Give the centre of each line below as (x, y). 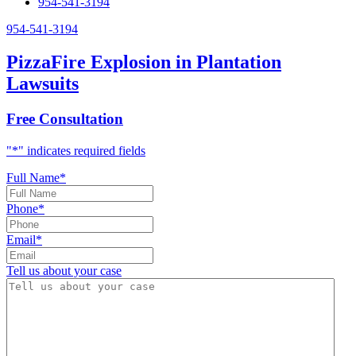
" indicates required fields (82, 151)
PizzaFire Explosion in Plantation (144, 62)
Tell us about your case (64, 271)
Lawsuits (43, 84)
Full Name (33, 178)
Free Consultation (65, 119)
